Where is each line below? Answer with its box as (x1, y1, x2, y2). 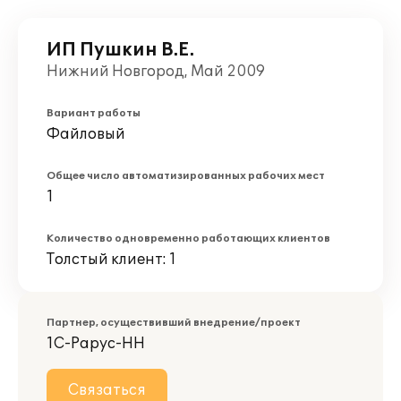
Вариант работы (47, 107, 141, 119)
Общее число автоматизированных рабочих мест (47, 170, 325, 182)
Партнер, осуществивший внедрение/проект (47, 317, 301, 328)
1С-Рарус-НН (47, 335, 145, 353)
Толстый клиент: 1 (47, 251, 176, 269)
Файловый (47, 125, 125, 143)
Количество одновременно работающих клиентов (47, 233, 330, 244)
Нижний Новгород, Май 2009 (47, 63, 265, 81)
